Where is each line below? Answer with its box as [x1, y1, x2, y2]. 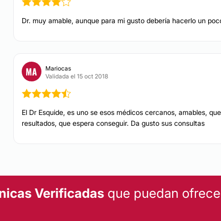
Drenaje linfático [158, 8, 210, 17]
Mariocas [45, 64, 71, 72]
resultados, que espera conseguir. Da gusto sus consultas [21, 119, 205, 127]
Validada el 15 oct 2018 [45, 72, 108, 80]
